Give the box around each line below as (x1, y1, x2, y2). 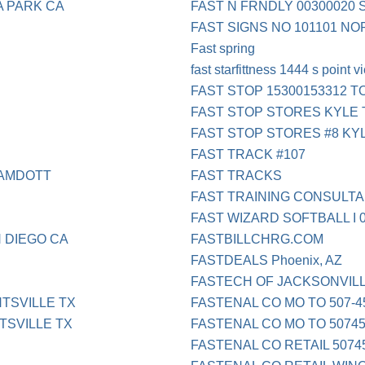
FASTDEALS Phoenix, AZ (191, 253, 343, 268)
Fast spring (191, 42, 256, 56)
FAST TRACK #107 (191, 147, 306, 162)
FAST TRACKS (191, 169, 283, 183)
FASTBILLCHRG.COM (191, 232, 324, 247)
